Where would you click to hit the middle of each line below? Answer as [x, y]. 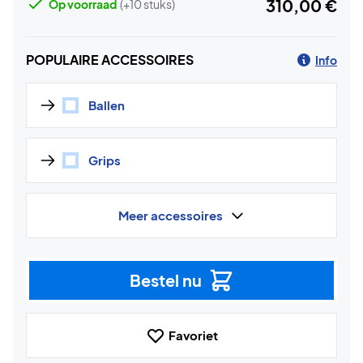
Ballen [107, 105]
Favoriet [193, 335]
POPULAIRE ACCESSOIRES [110, 60]
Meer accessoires [170, 215]
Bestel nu [165, 280]
